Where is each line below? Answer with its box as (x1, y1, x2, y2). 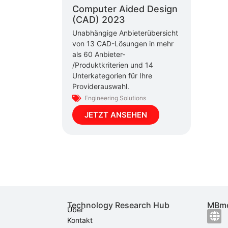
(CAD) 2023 (72, 14, 125, 25)
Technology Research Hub (67, 199, 169, 210)
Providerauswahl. (72, 81, 129, 91)
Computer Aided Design (72, 4, 178, 15)
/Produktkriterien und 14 (72, 60, 153, 69)
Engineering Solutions (84, 94, 146, 102)
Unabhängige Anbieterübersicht (72, 28, 178, 37)
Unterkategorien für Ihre (72, 71, 152, 80)
